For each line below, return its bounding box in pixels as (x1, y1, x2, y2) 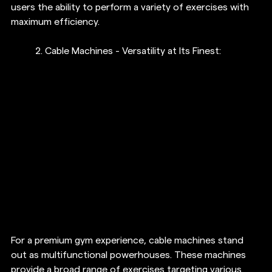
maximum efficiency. (11, 16, 100, 27)
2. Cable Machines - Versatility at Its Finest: (35, 46, 221, 56)
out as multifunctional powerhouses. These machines (11, 250, 248, 260)
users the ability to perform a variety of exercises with (11, 2, 251, 12)
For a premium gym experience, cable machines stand (11, 236, 246, 246)
